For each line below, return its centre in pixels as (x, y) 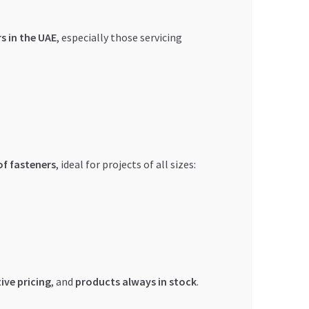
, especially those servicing (119, 37)
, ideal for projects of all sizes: (126, 164)
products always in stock (136, 281)
